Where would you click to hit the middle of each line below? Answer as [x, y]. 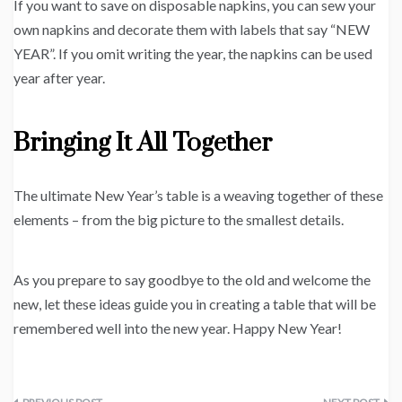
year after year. [59, 78]
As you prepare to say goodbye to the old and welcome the [192, 280]
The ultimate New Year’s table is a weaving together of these [198, 196]
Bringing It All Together [143, 144]
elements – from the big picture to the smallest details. [179, 220]
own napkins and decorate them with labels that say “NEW [192, 30]
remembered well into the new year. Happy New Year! [178, 328]
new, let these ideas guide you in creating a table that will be [195, 304]
